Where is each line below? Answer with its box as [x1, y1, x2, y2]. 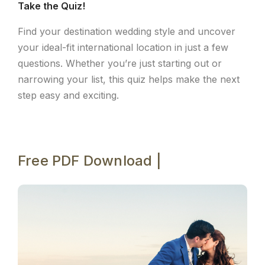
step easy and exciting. [18, 89, 119, 101]
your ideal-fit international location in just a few [18, 41, 228, 53]
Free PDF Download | [18, 151, 161, 169]
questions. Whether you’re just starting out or [18, 57, 222, 69]
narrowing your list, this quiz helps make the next [18, 73, 240, 85]
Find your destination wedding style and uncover [18, 25, 235, 37]
